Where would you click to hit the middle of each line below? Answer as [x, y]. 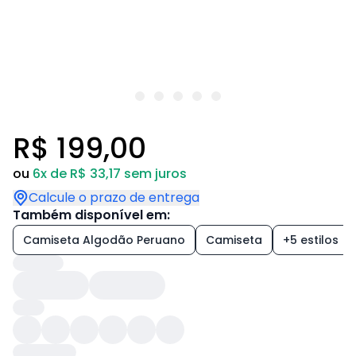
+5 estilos [311, 240]
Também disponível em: [91, 215]
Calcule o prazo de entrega [114, 197]
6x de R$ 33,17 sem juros [110, 174]
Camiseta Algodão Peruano [104, 240]
